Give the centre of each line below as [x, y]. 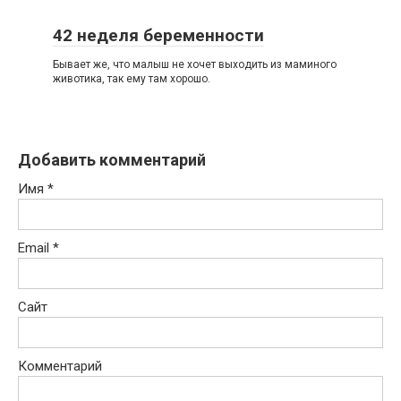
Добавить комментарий [112, 160]
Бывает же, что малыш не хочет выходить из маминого [195, 64]
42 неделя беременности [158, 35]
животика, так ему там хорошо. [132, 79]
